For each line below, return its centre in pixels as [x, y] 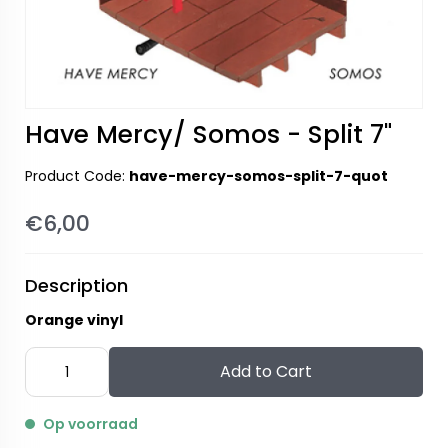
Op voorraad [90, 424]
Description [76, 285]
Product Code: [77, 176]
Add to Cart [265, 371]
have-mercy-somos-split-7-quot [258, 176]
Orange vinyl [74, 320]
